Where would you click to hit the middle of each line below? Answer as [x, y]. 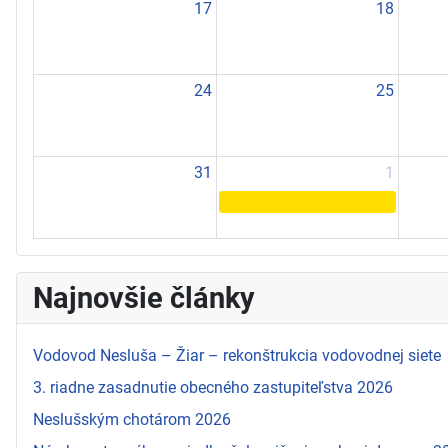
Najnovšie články [144, 297]
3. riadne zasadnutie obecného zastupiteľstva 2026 [213, 387]
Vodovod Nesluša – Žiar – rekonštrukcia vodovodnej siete [237, 355]
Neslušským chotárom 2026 [132, 419]
